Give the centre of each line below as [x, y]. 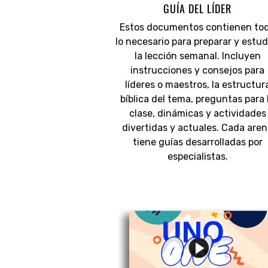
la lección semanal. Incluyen [197, 56]
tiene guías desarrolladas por [197, 142]
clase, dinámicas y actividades [197, 114]
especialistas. [197, 157]
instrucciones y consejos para [198, 71]
